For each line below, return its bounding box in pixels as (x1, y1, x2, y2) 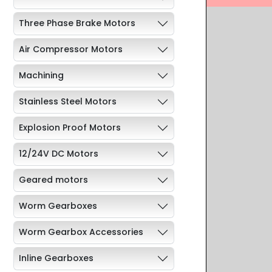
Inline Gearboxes (19, 252, 93, 265)
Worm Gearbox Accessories (19, 226, 143, 239)
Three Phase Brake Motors (19, 17, 135, 30)
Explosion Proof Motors (19, 121, 121, 134)
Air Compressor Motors (19, 43, 123, 56)
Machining (19, 69, 64, 82)
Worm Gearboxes (19, 200, 97, 212)
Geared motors (19, 174, 88, 186)
